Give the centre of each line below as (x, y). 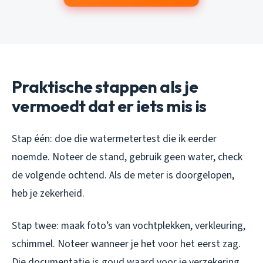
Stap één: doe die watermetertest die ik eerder (114, 139)
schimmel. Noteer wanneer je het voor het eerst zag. (126, 244)
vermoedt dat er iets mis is (109, 106)
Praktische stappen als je (105, 86)
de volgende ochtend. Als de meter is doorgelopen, (123, 175)
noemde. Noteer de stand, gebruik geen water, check (127, 157)
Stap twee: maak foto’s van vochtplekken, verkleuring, (129, 225)
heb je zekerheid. (48, 193)
